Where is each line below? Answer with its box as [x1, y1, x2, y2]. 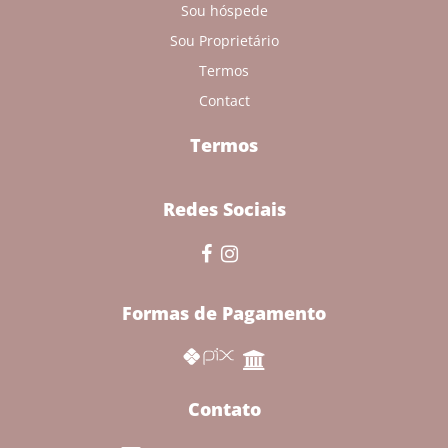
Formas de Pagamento [122, 301, 326, 325]
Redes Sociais [162, 197, 286, 221]
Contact [198, 91, 250, 110]
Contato [187, 397, 261, 421]
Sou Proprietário [169, 31, 279, 50]
